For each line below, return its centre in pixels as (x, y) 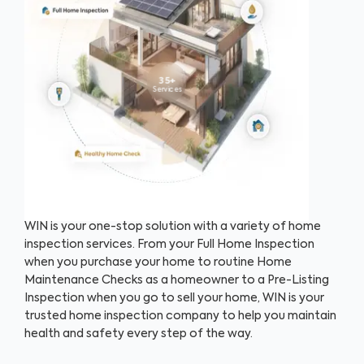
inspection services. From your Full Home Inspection (169, 244)
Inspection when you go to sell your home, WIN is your (174, 298)
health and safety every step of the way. (139, 334)
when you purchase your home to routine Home (158, 262)
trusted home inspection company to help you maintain (180, 316)
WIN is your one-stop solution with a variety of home (173, 226)
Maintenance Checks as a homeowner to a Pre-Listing (177, 280)
